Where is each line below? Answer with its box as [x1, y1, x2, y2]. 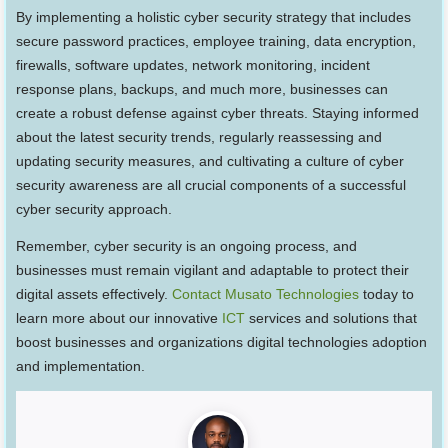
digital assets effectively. [16, 286, 173, 303]
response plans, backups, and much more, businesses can [16, 81, 389, 98]
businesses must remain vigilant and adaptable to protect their [16, 262, 410, 279]
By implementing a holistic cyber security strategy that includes [16, 9, 412, 26]
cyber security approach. [16, 201, 173, 218]
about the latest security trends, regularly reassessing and [16, 129, 383, 146]
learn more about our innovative [16, 310, 223, 327]
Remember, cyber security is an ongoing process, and [16, 238, 358, 255]
